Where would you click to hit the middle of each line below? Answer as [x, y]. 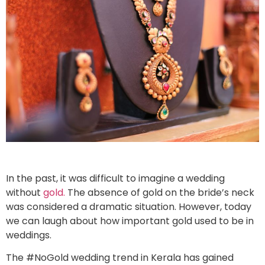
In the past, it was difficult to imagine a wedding [115, 178]
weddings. [29, 235]
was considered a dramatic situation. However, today [129, 206]
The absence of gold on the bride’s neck [160, 192]
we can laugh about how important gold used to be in [130, 221]
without [25, 192]
